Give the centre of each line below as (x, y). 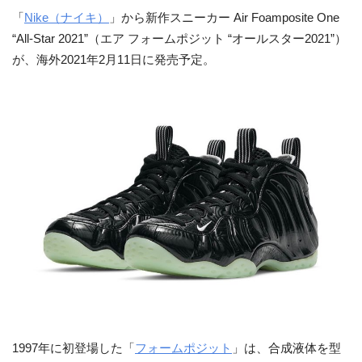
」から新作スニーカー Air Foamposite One (224, 17)
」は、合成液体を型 (286, 348)
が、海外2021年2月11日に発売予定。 (114, 59)
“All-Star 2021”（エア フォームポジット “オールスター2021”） (179, 38)
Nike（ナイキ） (67, 17)
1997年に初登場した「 (74, 348)
